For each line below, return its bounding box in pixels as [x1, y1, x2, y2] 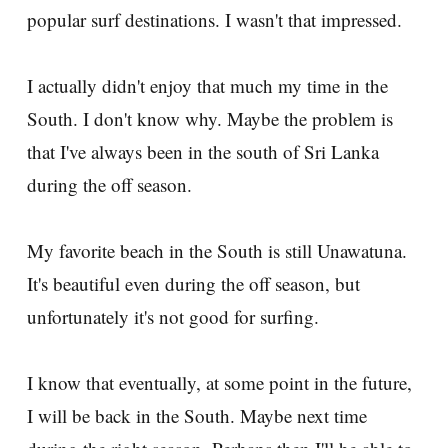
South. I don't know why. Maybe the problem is [27, 105, 393, 131]
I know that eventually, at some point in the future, [27, 369, 412, 395]
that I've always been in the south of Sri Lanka [27, 138, 379, 164]
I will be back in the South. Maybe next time [27, 402, 367, 428]
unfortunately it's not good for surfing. [27, 303, 319, 329]
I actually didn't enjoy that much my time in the [27, 72, 388, 98]
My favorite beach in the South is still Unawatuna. [27, 237, 407, 263]
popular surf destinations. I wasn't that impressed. [27, 6, 402, 32]
